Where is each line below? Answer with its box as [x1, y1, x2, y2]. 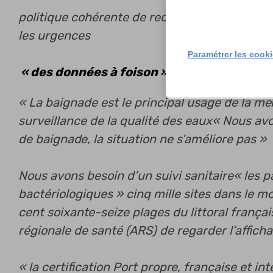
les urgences [18, 27, 90, 43]
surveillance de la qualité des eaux [18, 113, 212, 128]
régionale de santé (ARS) [18, 222, 157, 238]
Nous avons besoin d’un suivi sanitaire [18, 168, 233, 183]
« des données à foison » [18, 64, 168, 79]
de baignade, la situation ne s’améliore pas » [18, 131, 266, 146]
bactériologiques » [18, 186, 123, 201]
